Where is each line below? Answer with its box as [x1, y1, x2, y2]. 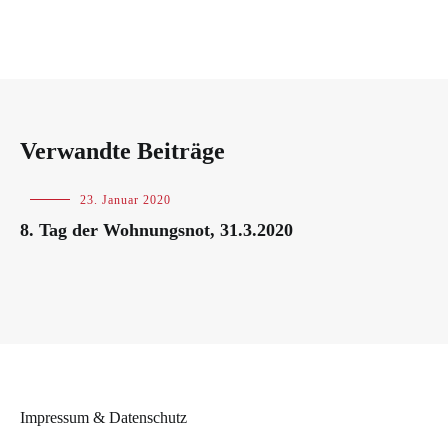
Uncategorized [20, 193, 101, 207]
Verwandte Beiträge [20, 138, 225, 164]
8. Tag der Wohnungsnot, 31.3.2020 [20, 220, 293, 240]
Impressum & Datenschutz [20, 409, 187, 426]
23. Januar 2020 [80, 193, 171, 207]
